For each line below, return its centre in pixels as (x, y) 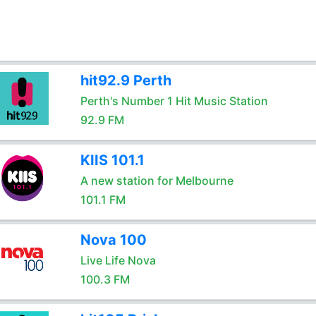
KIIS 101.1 (112, 160)
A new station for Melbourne (157, 181)
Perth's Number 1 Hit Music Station (174, 101)
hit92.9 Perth (126, 80)
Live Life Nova (118, 260)
